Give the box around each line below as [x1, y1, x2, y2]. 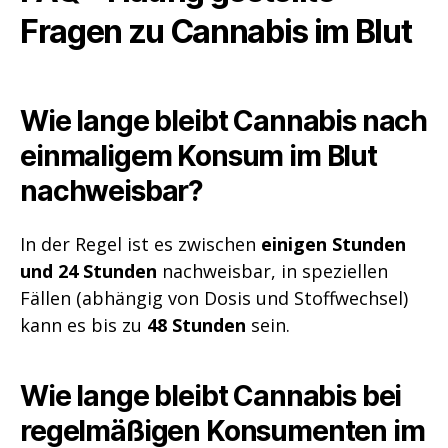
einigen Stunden [261, 231, 406, 256]
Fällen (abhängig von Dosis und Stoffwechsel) [20, 285, 408, 310]
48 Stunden [147, 312, 246, 337]
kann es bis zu [20, 312, 147, 337]
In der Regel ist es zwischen [20, 231, 261, 256]
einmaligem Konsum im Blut [20, 138, 377, 173]
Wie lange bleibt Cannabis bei [20, 378, 402, 413]
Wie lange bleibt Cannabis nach [20, 103, 428, 138]
